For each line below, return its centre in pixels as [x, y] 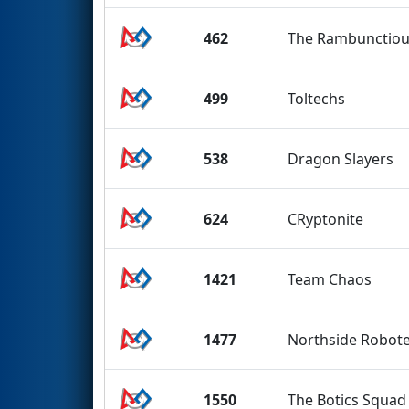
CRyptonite [326, 219]
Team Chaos [330, 279]
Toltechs [317, 98]
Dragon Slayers [341, 158]
